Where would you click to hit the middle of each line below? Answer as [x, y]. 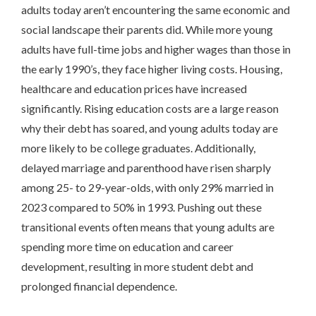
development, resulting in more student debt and [137, 266]
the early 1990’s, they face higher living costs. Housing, [152, 68]
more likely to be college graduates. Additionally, [138, 147]
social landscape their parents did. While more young [147, 29]
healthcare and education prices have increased [134, 88]
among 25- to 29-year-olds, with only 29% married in [147, 187]
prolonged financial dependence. [99, 286]
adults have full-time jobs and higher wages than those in [156, 49]
